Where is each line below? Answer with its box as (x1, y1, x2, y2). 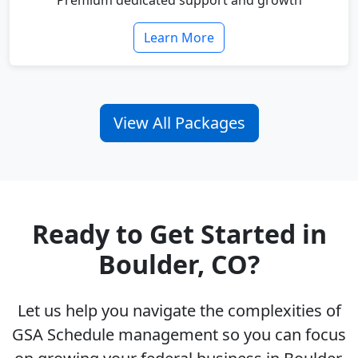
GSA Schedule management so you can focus (12, 324, 346, 346)
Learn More (144, 29, 214, 47)
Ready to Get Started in (31, 217, 327, 252)
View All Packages (113, 112, 245, 134)
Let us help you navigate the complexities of (17, 300, 341, 322)
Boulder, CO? (98, 247, 260, 282)
